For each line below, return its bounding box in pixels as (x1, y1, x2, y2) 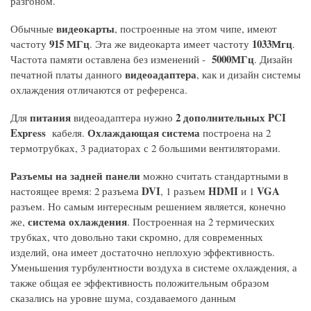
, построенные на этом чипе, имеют (115, 21, 277, 35)
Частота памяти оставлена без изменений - (10, 51, 212, 66)
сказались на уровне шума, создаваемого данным (10, 290, 236, 305)
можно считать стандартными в (143, 168, 288, 183)
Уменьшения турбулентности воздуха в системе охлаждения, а (10, 260, 297, 274)
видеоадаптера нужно (74, 110, 176, 124)
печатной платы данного (10, 67, 125, 81)
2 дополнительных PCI (176, 109, 286, 125)
